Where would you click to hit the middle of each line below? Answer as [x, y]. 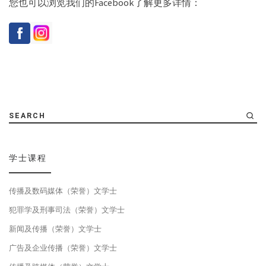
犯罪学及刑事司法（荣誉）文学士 [67, 210]
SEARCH [27, 115]
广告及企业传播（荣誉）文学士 [63, 248]
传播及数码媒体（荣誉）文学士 [63, 191]
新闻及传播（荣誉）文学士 [55, 229]
